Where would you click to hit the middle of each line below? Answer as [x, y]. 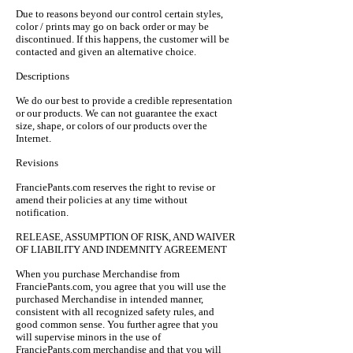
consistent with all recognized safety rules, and [115, 312]
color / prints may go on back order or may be [112, 26]
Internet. [33, 138]
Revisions [37, 163]
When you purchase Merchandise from [98, 274]
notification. [42, 212]
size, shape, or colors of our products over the [111, 126]
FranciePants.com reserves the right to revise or [115, 187]
